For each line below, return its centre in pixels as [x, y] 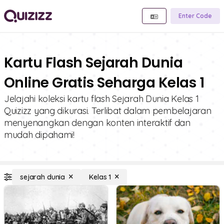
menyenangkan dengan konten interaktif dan [97, 123]
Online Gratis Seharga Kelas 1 [104, 83]
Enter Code [195, 16]
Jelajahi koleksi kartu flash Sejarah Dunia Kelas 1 [101, 99]
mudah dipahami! [39, 135]
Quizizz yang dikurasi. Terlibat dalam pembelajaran [108, 111]
